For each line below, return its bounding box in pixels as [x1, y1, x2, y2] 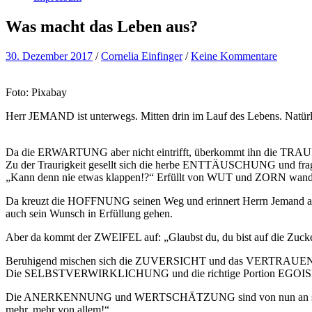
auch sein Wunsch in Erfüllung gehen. [6, 207, 173, 219]
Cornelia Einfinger [101, 49, 182, 62]
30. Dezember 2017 [6, 49, 93, 62]
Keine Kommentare [191, 49, 277, 62]
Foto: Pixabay [6, 86, 67, 98]
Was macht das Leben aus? [6, 17, 198, 36]
